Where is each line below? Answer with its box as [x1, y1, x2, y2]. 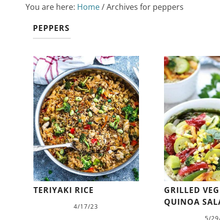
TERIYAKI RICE [33, 185, 94, 196]
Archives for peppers [105, 1, 184, 12]
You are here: [26, 1, 77, 12]
